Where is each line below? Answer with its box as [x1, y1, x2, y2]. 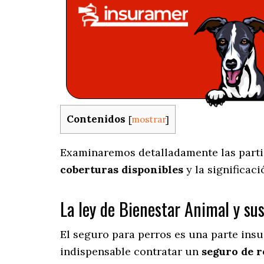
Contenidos [67, 113, 126, 126]
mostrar [131, 114, 166, 125]
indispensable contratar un [60, 245, 202, 259]
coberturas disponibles [60, 163, 183, 177]
